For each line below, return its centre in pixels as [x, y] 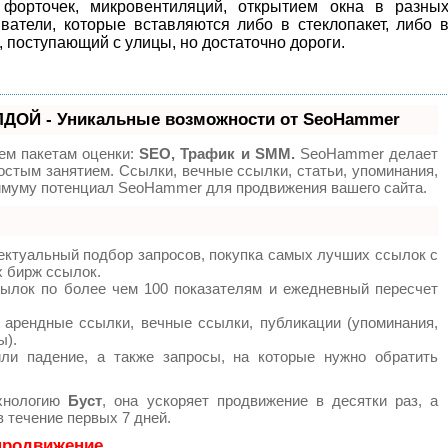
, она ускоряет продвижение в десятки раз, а [270, 401]
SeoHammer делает [366, 154]
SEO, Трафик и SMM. [217, 154]
